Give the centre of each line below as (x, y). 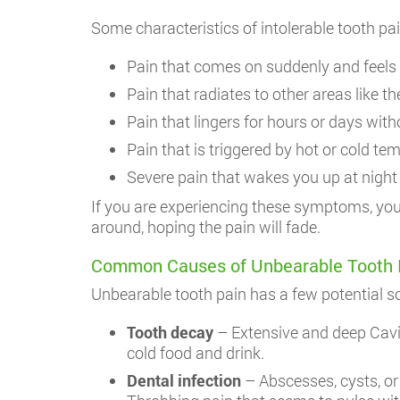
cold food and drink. (196, 353)
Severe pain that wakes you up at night (262, 177)
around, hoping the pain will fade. (206, 227)
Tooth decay (170, 332)
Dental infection (184, 380)
